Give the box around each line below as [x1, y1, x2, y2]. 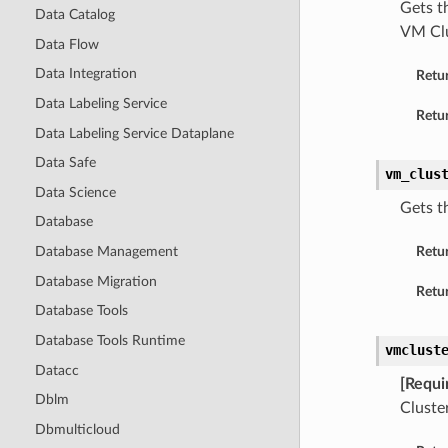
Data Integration [34, 66, 137, 82]
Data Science [34, 184, 116, 200]
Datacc [34, 362, 79, 378]
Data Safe [34, 155, 96, 171]
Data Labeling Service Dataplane [34, 125, 234, 141]
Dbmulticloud [34, 421, 120, 437]
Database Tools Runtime [34, 332, 185, 348]
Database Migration [34, 273, 157, 289]
